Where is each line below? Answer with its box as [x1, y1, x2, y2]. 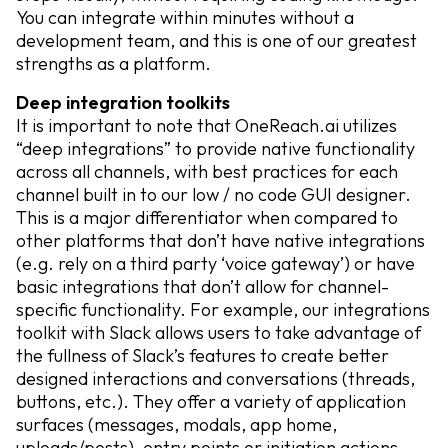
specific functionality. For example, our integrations [16, 298, 430, 321]
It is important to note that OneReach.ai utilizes [16, 114, 397, 137]
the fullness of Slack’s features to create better [16, 344, 389, 367]
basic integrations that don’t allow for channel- [16, 275, 389, 298]
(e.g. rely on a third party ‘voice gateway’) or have [16, 252, 415, 275]
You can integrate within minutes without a [16, 6, 354, 29]
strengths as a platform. [16, 52, 211, 75]
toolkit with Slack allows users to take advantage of [16, 321, 421, 344]
